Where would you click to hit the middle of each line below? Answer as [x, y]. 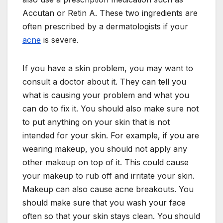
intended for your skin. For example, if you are [111, 136]
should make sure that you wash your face [104, 203]
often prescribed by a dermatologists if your [105, 27]
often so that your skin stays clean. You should [111, 216]
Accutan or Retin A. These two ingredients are [110, 13]
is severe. [60, 40]
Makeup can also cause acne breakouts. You [108, 189]
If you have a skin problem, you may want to [108, 68]
